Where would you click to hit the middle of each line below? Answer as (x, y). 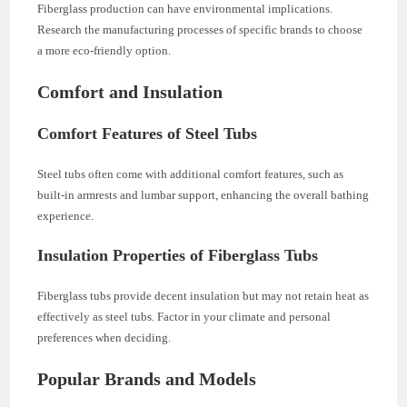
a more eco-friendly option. (104, 50)
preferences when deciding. (104, 337)
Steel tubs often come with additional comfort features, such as (191, 174)
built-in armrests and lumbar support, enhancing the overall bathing (203, 194)
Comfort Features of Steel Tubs (148, 133)
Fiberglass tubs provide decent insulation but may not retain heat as (203, 295)
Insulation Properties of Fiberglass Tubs (178, 255)
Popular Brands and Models (147, 378)
